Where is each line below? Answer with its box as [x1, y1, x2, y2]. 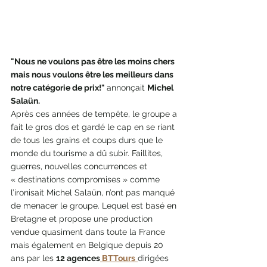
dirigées [138, 253, 171, 263]
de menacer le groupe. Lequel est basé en [11, 200, 179, 210]
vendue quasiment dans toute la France [11, 226, 167, 237]
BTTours [100, 253, 135, 263]
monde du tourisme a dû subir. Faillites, [11, 148, 165, 158]
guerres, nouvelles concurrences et [11, 161, 150, 171]
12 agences [56, 253, 100, 263]
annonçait [107, 82, 147, 92]
